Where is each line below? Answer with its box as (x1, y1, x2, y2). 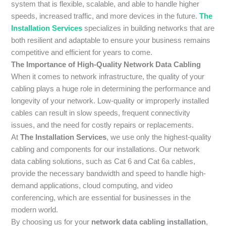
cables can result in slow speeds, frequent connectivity (11, 108, 191, 117)
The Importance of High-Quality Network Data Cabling (11, 60, 201, 69)
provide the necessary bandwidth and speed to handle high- (11, 169, 206, 178)
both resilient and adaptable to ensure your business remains (11, 36, 211, 44)
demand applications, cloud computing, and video (11, 181, 173, 190)
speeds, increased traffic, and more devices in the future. (11, 12, 200, 20)
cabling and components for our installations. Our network (11, 145, 200, 153)
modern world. (11, 205, 59, 214)
